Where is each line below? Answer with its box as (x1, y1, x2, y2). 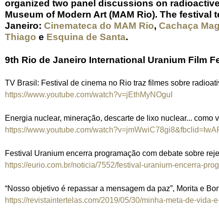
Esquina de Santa (46, 31, 126, 42)
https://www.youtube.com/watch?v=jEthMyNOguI (5, 90, 173, 99)
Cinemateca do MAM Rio (44, 20, 154, 31)
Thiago (5, 31, 36, 42)
